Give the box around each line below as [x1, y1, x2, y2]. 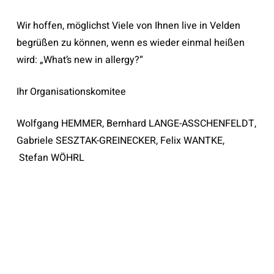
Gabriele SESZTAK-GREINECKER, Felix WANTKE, [16, 133, 224, 148]
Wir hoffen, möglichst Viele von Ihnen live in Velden [16, 18, 240, 33]
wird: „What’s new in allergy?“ [16, 53, 143, 67]
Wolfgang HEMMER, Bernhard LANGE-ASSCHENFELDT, [16, 116, 256, 131]
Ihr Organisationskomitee [16, 84, 126, 99]
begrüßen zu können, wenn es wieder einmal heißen [16, 35, 245, 50]
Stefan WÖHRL [16, 150, 84, 165]
